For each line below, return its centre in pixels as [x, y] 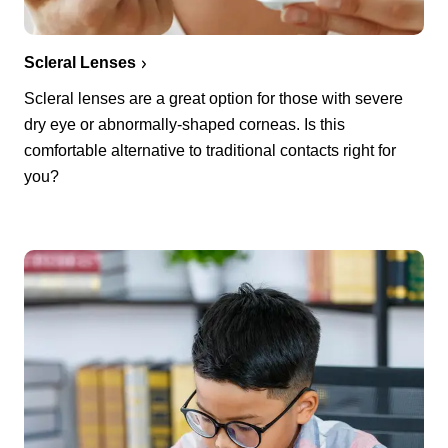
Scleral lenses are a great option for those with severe [213, 98]
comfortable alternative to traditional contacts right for [210, 150]
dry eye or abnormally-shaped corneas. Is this [184, 124]
